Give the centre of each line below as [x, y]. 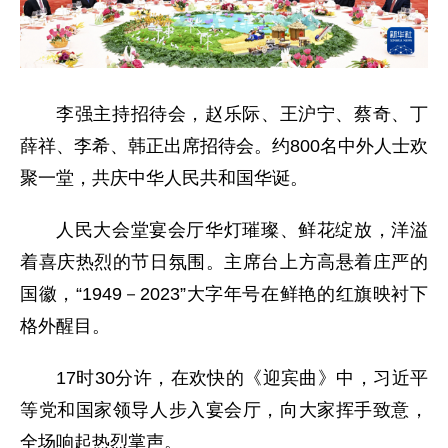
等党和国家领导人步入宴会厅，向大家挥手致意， [224, 410]
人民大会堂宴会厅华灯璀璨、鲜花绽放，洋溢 [242, 230]
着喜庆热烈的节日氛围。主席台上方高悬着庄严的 [224, 262]
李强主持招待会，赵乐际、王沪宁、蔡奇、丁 [242, 114]
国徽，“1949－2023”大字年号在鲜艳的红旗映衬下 [224, 294]
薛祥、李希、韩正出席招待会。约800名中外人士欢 [224, 146]
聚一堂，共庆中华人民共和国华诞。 [164, 178]
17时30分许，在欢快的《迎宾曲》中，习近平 [242, 378]
